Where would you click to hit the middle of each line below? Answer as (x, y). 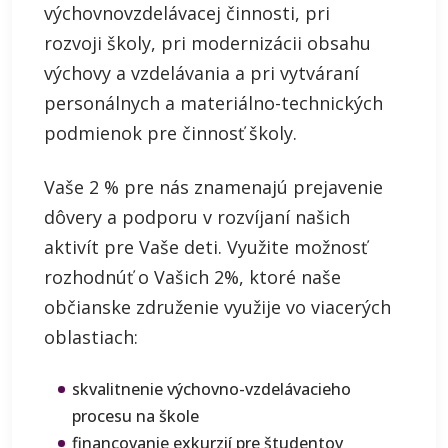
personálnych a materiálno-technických (213, 103)
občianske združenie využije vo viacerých (217, 307)
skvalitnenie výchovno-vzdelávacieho (211, 389)
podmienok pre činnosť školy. (170, 133)
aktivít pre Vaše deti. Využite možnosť (205, 247)
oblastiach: (91, 337)
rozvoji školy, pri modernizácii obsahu (207, 43)
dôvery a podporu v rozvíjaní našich (197, 217)
